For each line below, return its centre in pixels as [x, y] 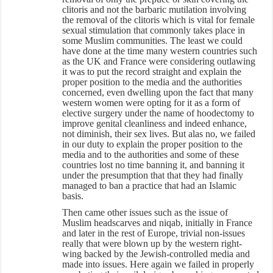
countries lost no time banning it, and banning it [154, 165]
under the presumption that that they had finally [153, 175]
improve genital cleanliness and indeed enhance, [155, 123]
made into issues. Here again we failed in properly [158, 264]
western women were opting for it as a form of [151, 102]
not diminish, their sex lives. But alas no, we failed [159, 133]
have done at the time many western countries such [160, 51]
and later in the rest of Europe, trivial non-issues [154, 233]
